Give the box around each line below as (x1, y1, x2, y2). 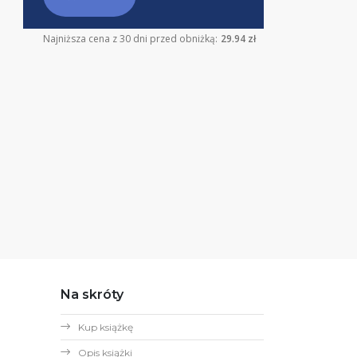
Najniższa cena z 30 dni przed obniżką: (42, 32, 218, 45)
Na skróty (60, 287, 124, 303)
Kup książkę (77, 321, 133, 334)
